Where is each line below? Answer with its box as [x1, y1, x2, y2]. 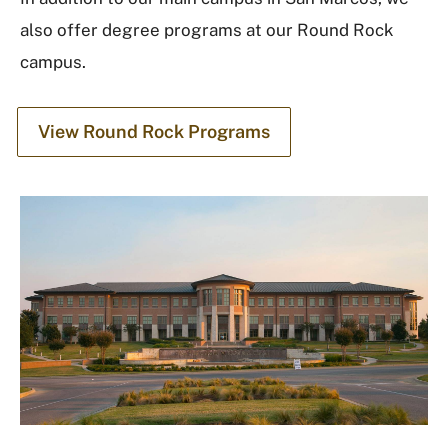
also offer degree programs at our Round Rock [20, 19, 394, 40]
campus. [20, 51, 86, 72]
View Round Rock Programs [38, 120, 270, 142]
